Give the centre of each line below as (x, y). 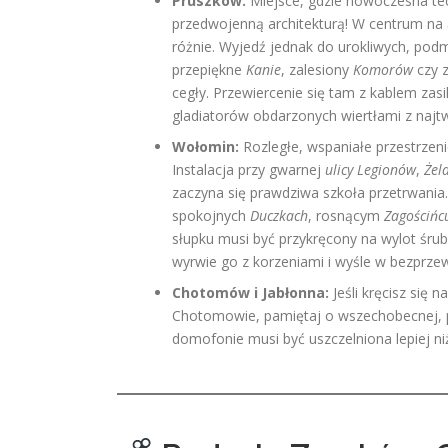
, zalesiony (317, 69)
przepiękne (209, 69)
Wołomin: (205, 146)
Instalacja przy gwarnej (248, 169)
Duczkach (279, 215)
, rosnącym (346, 215)
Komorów (383, 69)
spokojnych (211, 215)
